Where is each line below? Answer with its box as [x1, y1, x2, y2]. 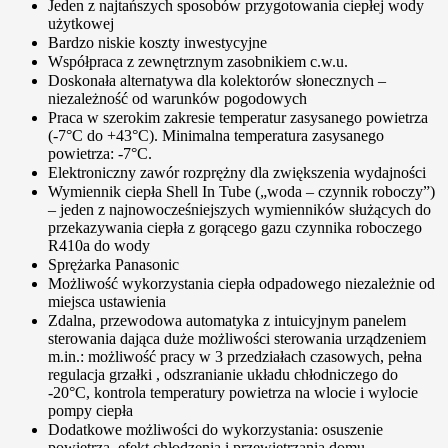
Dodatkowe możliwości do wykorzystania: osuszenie [48, 420, 383, 438]
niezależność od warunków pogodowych [48, 89, 307, 107]
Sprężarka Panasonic [48, 255, 179, 273]
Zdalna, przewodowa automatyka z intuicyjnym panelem [48, 311, 406, 329]
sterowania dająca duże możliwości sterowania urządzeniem [48, 329, 426, 347]
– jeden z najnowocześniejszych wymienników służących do [48, 200, 431, 218]
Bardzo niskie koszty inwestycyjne [48, 33, 267, 51]
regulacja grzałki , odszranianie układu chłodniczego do [48, 365, 398, 383]
